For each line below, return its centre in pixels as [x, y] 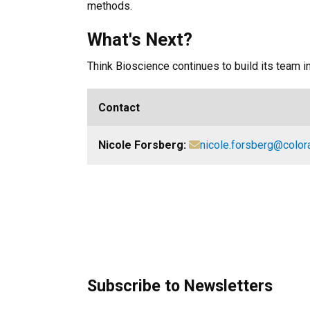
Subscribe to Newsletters [180, 286]
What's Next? [140, 39]
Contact [119, 108]
